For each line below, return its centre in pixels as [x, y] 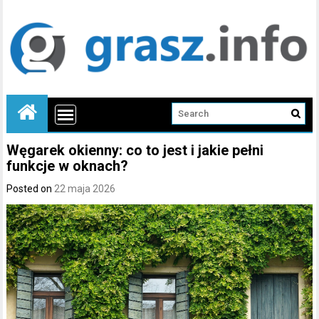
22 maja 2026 [85, 188]
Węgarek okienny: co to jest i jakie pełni [135, 150]
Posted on [31, 188]
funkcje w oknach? [68, 166]
